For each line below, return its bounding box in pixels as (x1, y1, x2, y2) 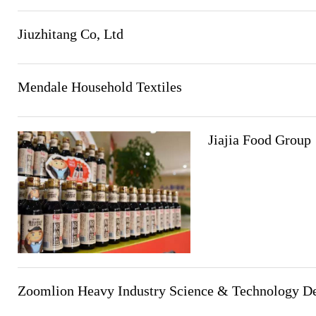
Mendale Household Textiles (18, 79, 182, 95)
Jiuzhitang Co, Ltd (18, 26, 123, 42)
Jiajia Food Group (208, 132, 311, 147)
